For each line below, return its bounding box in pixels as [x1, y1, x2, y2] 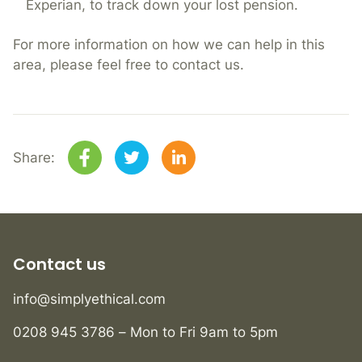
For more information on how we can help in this [13, 36, 325, 53]
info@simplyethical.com [13, 291, 166, 308]
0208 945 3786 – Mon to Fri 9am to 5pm [13, 324, 278, 341]
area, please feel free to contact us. [13, 57, 244, 74]
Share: [13, 149, 55, 166]
